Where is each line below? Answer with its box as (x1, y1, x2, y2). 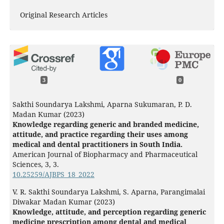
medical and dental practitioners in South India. (12, 139, 182, 149)
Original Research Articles (19, 10, 107, 20)
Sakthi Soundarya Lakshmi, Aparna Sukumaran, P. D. (12, 99, 192, 109)
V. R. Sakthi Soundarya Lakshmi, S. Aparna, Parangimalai (12, 187, 205, 197)
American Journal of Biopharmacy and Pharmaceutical (12, 149, 197, 159)
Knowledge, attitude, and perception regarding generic (12, 207, 206, 217)
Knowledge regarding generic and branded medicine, (12, 119, 199, 129)
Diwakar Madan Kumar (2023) (12, 197, 115, 207)
